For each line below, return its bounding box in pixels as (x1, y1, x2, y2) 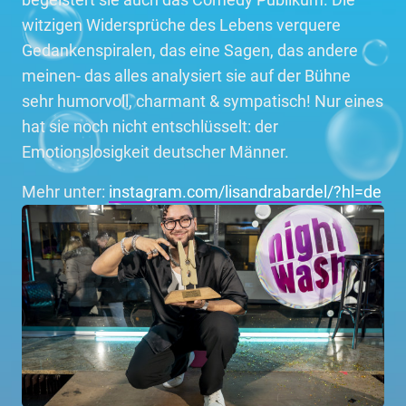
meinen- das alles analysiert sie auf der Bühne (22, 66, 351, 85)
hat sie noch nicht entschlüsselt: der (22, 117, 278, 136)
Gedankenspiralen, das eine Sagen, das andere (22, 41, 358, 60)
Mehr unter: (22, 182, 109, 201)
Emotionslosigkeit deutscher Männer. (22, 142, 289, 161)
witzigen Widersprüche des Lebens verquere (22, 15, 341, 34)
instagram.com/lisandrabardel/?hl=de (109, 182, 382, 201)
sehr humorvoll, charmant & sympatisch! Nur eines (22, 92, 383, 111)
